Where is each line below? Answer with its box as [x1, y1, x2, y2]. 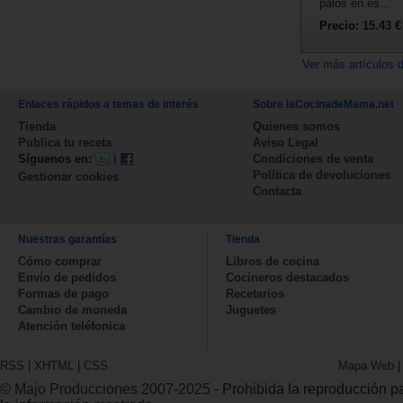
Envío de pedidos [18, 270, 116, 284]
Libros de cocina [226, 254, 319, 268]
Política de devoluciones [253, 167, 390, 182]
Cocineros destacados [226, 270, 349, 284]
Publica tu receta [18, 135, 112, 149]
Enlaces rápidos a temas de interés [18, 97, 199, 111]
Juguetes [226, 302, 276, 317]
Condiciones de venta [253, 151, 373, 166]
